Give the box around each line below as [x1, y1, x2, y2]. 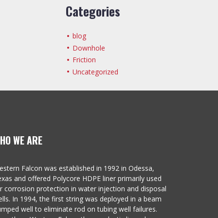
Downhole [72, 43, 105, 53]
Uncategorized [72, 67, 118, 76]
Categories [65, 2, 120, 20]
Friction [72, 55, 96, 65]
